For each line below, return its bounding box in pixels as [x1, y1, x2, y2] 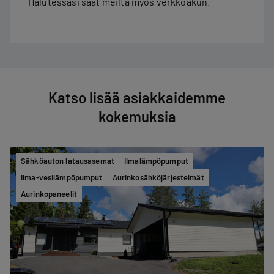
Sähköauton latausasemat [21, 156, 114, 166]
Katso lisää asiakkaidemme [48, 89, 226, 107]
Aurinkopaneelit [21, 189, 77, 199]
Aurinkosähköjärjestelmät [112, 172, 204, 183]
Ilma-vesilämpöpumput [21, 172, 103, 183]
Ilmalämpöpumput [124, 156, 188, 166]
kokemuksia [98, 108, 176, 126]
